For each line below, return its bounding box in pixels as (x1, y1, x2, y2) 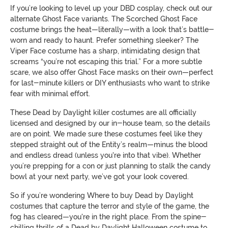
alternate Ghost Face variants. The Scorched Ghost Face (10, 14, 197, 23)
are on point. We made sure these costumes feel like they (10, 129, 203, 138)
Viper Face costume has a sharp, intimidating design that (10, 46, 200, 55)
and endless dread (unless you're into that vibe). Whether (10, 151, 201, 159)
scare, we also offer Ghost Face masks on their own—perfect (10, 68, 213, 76)
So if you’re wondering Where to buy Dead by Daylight (10, 191, 193, 199)
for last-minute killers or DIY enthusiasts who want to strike (10, 78, 210, 87)
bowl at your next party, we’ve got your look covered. (10, 172, 189, 181)
